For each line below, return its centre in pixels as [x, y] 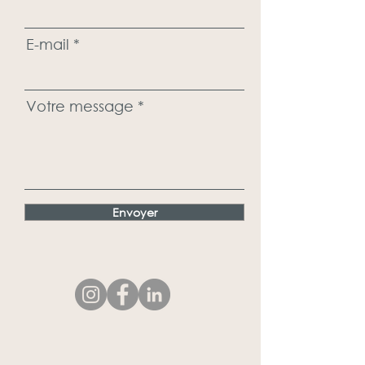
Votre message [80, 106]
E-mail [48, 44]
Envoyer [134, 212]
